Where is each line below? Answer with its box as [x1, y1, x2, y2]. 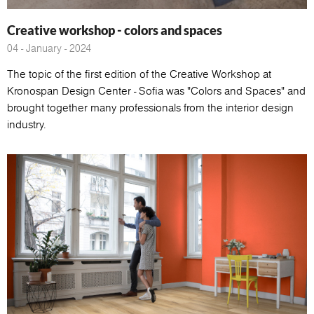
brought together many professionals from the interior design [7, 100, 294, 115]
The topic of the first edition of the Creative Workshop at [7, 66, 271, 81]
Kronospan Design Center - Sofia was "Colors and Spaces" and [7, 83, 306, 98]
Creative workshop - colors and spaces [7, 22, 222, 38]
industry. [7, 116, 46, 132]
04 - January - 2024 [7, 41, 91, 55]
